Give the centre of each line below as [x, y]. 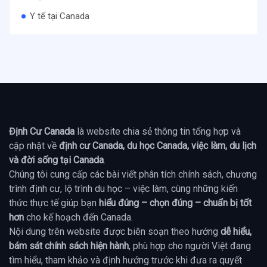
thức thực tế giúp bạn [54, 203]
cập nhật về [34, 145]
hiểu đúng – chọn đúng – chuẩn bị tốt [175, 203]
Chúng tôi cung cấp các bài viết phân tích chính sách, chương [133, 174]
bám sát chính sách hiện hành [69, 246]
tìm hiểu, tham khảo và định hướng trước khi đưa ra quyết [125, 260]
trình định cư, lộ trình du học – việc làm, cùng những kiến [123, 188]
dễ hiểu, [236, 231]
